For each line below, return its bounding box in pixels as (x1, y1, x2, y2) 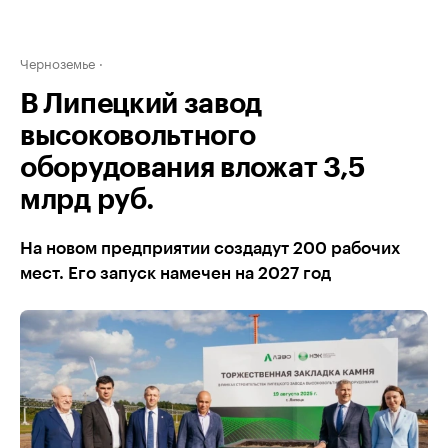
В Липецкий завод (20, 90, 263, 118)
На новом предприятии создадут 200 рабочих (20, 240, 400, 257)
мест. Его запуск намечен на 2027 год (20, 265, 331, 282)
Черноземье (20, 52, 95, 72)
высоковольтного (20, 122, 256, 150)
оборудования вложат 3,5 (20, 154, 367, 182)
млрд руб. (20, 186, 155, 214)
